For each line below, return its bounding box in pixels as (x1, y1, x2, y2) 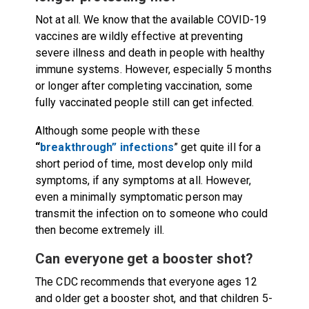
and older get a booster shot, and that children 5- (34, 291, 272, 305)
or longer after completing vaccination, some (34, 79, 253, 92)
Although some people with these (34, 123, 200, 137)
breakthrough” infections (40, 140, 174, 154)
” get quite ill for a (173, 140, 261, 154)
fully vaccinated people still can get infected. (34, 95, 255, 109)
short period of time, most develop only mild (34, 157, 253, 170)
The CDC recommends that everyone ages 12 (34, 275, 257, 288)
